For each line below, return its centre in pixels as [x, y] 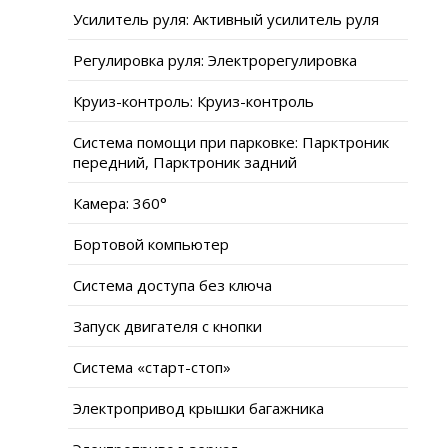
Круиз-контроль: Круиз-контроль [193, 100]
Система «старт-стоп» [152, 366]
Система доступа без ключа [172, 284]
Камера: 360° [120, 202]
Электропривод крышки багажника [198, 407]
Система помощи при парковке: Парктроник [231, 141]
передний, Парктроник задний [185, 161]
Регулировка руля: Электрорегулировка [215, 59]
